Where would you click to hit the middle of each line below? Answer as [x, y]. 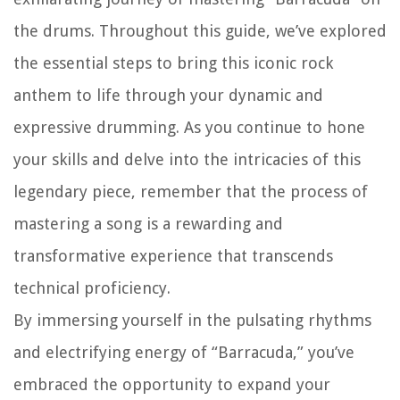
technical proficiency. [92, 288]
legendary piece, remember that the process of [191, 192]
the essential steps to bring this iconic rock [173, 63]
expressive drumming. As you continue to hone [189, 128]
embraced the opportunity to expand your [172, 385]
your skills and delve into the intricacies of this [187, 160]
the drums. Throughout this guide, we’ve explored [200, 31]
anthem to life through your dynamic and [168, 96]
